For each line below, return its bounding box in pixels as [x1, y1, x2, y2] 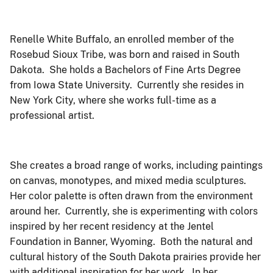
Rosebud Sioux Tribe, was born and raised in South [10, 49, 239, 61]
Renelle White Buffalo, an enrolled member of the [10, 34, 234, 46]
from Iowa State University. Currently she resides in [10, 79, 244, 91]
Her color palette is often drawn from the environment [10, 190, 253, 202]
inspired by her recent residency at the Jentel [10, 221, 214, 233]
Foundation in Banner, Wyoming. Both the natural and [10, 236, 253, 248]
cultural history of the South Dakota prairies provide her [10, 251, 261, 263]
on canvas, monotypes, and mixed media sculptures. [10, 175, 249, 187]
